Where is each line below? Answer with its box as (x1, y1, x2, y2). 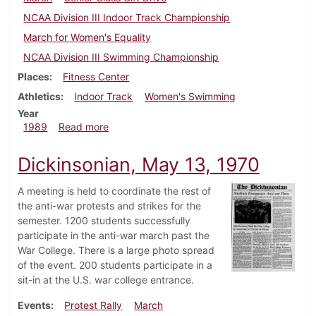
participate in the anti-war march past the (18, 229, 209, 242)
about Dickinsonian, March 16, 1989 (107, 120, 274, 133)
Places (18, 71, 49, 83)
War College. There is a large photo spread (18, 244, 214, 257)
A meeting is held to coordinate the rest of (18, 185, 211, 197)
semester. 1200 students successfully (18, 214, 190, 227)
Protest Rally (64, 299, 123, 312)
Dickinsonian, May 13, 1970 (18, 153, 260, 177)
